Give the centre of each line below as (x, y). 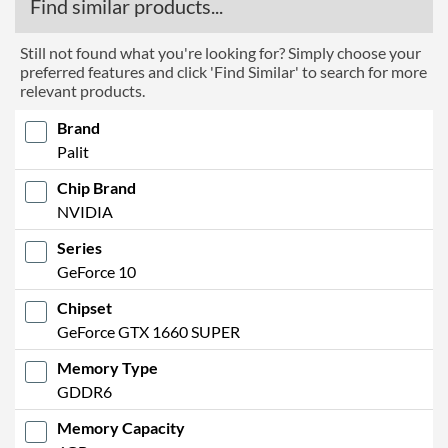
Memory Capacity (121, 427)
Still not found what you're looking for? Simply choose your (220, 52)
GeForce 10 (96, 271)
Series (79, 247)
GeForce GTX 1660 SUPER (148, 331)
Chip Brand (96, 187)
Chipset (84, 307)
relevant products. (82, 90)
